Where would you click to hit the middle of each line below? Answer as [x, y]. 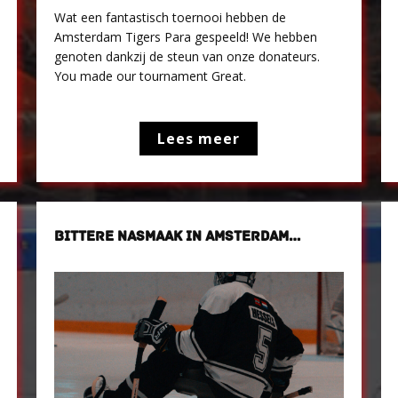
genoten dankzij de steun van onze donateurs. [187, 56]
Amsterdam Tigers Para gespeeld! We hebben [186, 37]
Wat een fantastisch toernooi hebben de [171, 17]
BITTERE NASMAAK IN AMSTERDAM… [178, 236]
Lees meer [199, 139]
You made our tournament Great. [151, 76]
